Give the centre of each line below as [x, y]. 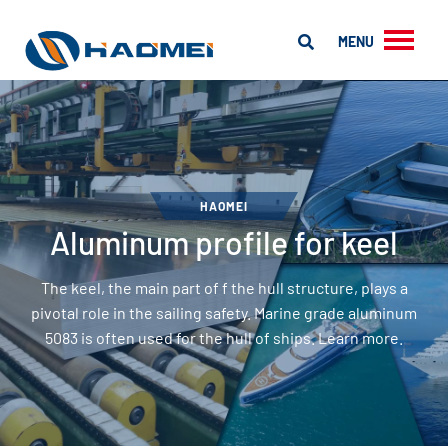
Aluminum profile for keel [224, 242]
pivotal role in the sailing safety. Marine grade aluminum [224, 312]
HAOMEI [224, 206]
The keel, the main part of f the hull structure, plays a [224, 287]
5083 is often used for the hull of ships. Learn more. [224, 337]
